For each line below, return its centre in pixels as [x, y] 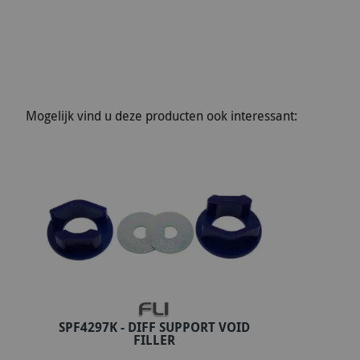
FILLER [154, 340]
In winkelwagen [160, 335]
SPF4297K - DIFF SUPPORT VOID [154, 327]
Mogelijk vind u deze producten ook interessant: [162, 116]
